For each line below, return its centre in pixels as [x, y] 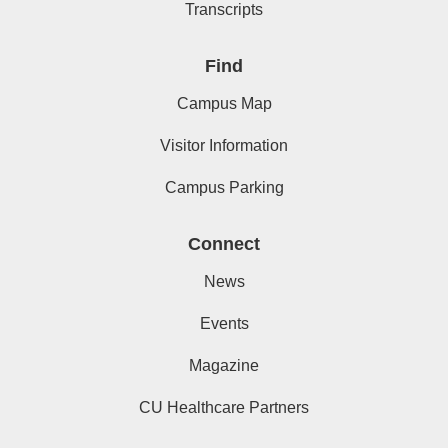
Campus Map [224, 104]
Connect [224, 244]
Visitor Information [224, 146]
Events [224, 324]
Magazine [224, 366]
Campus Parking [224, 188]
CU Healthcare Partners [224, 408]
